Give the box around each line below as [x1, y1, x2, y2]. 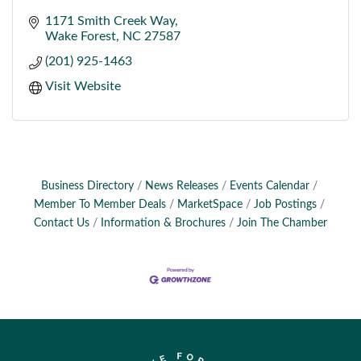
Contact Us [34, 217, 89, 229]
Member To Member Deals [33, 198, 166, 210]
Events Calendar [229, 180, 309, 192]
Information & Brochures [101, 217, 226, 229]
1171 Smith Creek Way [45, 14, 175, 27]
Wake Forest [45, 29, 116, 43]
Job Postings [253, 198, 317, 210]
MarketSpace [176, 198, 243, 210]
